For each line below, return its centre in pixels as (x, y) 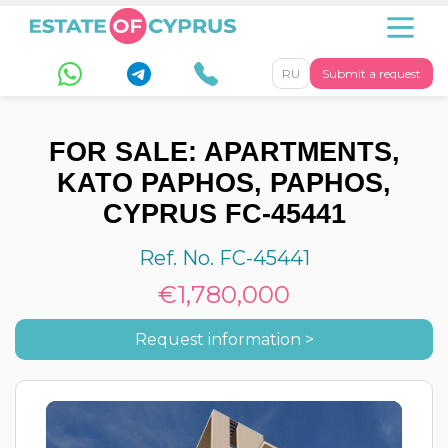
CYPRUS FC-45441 (224, 214)
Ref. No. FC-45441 (224, 258)
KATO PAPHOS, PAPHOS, (224, 183)
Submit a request (371, 73)
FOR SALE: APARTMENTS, (224, 152)
